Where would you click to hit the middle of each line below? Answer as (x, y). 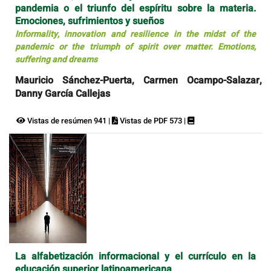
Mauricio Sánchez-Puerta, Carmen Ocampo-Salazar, (139, 80)
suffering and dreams (56, 59)
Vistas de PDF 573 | (153, 120)
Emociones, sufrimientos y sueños (90, 21)
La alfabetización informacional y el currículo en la (135, 257)
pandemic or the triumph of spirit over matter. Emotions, (135, 47)
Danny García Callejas (63, 93)
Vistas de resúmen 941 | (69, 120)
